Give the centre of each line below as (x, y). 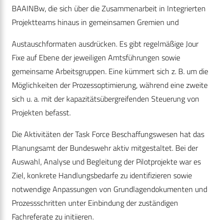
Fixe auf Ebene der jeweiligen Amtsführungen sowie (96, 58)
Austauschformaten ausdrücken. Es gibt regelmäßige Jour (105, 44)
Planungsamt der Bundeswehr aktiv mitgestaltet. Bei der (105, 148)
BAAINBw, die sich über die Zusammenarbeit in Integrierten (109, 9)
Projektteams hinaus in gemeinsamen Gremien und (95, 22)
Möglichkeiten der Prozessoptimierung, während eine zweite (110, 85)
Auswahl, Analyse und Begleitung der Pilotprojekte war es (106, 162)
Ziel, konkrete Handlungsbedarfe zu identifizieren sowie (102, 176)
